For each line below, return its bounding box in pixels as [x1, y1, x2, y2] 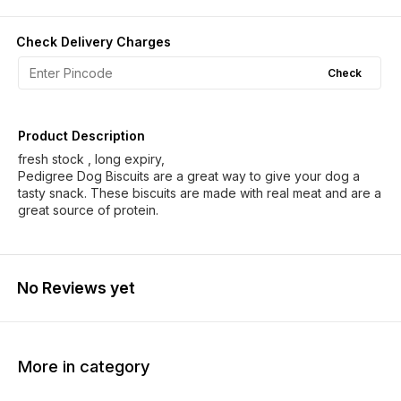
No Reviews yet [17, 278, 135, 297]
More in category [18, 355, 150, 377]
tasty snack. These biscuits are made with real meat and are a [18, 185, 381, 200]
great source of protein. [18, 202, 158, 218]
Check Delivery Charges [16, 34, 171, 49]
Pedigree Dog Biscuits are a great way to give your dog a [18, 168, 360, 183]
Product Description [18, 128, 145, 143]
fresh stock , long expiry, [18, 151, 165, 166]
